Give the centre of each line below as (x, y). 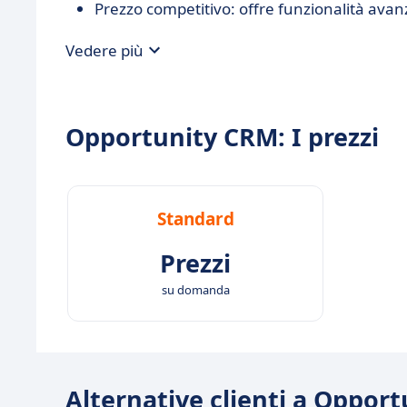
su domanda (195, 290)
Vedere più (104, 50)
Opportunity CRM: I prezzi (222, 137)
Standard (195, 219)
